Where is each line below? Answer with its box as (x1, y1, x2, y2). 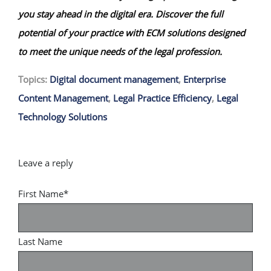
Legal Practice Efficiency (113, 91, 212, 104)
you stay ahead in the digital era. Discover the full (18, 7, 223, 20)
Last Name (18, 235, 62, 247)
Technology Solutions (18, 110, 107, 123)
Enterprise (183, 73, 226, 85)
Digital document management (50, 73, 178, 85)
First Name (18, 187, 64, 200)
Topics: (18, 73, 50, 85)
